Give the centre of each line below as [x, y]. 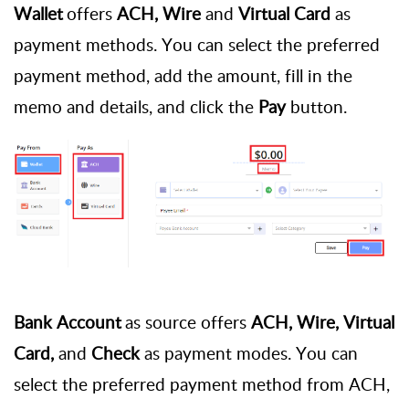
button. [316, 107]
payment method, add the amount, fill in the [183, 76]
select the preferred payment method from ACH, [202, 384]
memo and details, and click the [136, 107]
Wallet [40, 14]
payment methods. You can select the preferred [197, 45]
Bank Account [68, 322]
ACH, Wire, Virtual [323, 322]
